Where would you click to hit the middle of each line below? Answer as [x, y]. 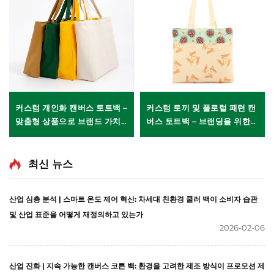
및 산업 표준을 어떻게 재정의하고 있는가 [76, 215]
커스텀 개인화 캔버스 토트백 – [72, 108]
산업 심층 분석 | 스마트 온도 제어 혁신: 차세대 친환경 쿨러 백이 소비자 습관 [133, 199]
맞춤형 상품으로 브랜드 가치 [68, 121]
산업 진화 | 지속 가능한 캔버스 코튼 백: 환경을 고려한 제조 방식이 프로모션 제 [137, 266]
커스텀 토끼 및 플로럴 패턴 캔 [201, 108]
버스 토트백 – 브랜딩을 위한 [198, 121]
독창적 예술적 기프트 [186, 135]
